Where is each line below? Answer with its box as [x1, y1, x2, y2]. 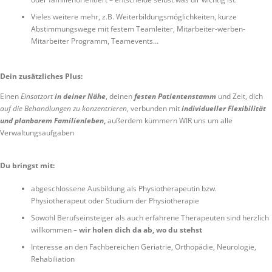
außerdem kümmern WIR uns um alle [107, 115, 233, 126]
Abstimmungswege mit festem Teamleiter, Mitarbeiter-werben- [30, 23, 245, 34]
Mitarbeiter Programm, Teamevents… [30, 35, 158, 46]
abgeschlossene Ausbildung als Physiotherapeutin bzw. [30, 183, 217, 194]
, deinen [106, 91, 134, 102]
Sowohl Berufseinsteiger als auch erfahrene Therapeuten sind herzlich [30, 212, 269, 223]
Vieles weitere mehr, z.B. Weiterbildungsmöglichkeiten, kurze [30, 11, 237, 22]
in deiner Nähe [55, 91, 106, 102]
